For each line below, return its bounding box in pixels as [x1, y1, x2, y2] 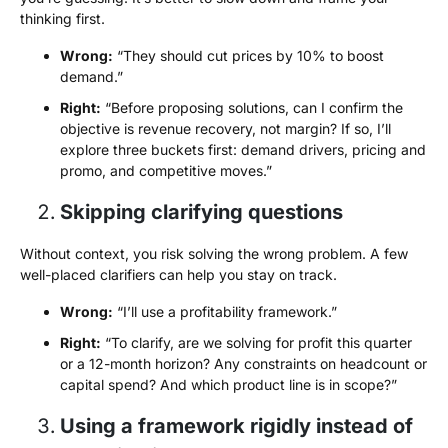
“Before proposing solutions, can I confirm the [101, 99, 403, 117]
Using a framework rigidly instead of [60, 414, 413, 439]
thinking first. [20, 10, 105, 28]
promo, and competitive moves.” [60, 162, 272, 180]
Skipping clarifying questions [60, 200, 343, 225]
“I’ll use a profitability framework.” [113, 303, 337, 321]
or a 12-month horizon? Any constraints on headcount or [60, 355, 427, 373]
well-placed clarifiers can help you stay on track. [20, 266, 337, 284]
